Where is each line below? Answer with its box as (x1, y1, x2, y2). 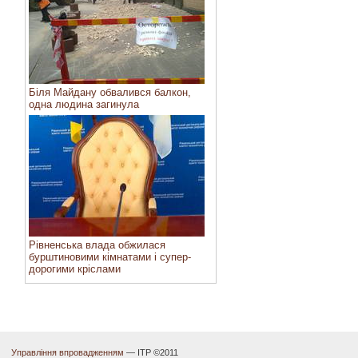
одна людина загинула (29, 98, 139, 110)
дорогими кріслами (29, 263, 121, 275)
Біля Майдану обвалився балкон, (29, 86, 191, 98)
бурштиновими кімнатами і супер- (29, 251, 191, 263)
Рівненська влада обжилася (29, 239, 165, 251)
